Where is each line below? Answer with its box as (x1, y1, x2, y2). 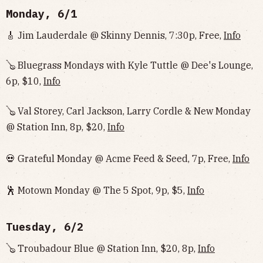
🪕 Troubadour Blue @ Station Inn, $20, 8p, (6, 242, 198, 254)
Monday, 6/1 (6, 7, 77, 21)
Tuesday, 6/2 (6, 220, 83, 234)
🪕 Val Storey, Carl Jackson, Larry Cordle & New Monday (6, 105, 251, 117)
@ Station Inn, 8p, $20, (6, 121, 107, 133)
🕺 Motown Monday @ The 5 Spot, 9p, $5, (6, 184, 187, 196)
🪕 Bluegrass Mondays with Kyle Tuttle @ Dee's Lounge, (6, 59, 253, 71)
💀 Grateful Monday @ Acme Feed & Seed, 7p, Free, (6, 153, 232, 164)
